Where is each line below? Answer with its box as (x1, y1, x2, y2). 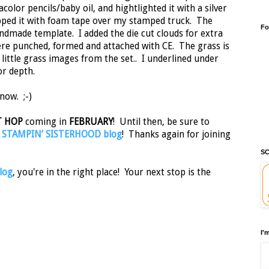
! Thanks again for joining (122, 129, 231, 141)
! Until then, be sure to (113, 116, 210, 128)
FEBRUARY (69, 116, 113, 128)
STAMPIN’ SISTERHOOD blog (2, 129, 122, 141)
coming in (23, 116, 69, 128)
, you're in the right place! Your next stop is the (13, 167, 211, 178)
